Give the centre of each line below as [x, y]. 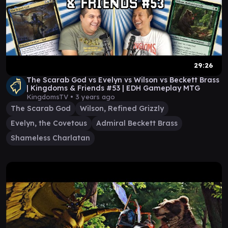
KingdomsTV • [51, 97]
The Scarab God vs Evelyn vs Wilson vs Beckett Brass [123, 80]
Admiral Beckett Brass [137, 123]
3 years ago [95, 97]
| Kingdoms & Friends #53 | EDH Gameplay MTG [113, 88]
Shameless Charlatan [50, 138]
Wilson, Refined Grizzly [122, 108]
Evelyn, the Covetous [49, 123]
